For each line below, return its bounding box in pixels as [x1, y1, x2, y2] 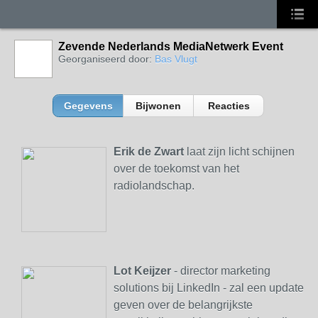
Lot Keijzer [114, 265, 174, 277]
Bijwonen [136, 100, 182, 111]
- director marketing [174, 265, 270, 277]
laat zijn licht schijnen [184, 146, 295, 158]
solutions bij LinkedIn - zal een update [114, 282, 304, 294]
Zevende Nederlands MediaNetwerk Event [58, 40, 283, 53]
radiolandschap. [114, 180, 194, 192]
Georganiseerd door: [58, 53, 155, 65]
